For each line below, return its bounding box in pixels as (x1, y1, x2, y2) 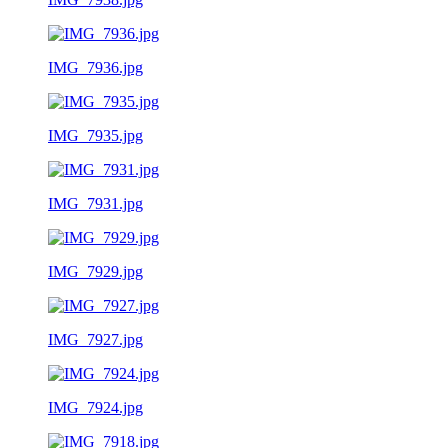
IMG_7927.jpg (48, 330, 143, 348)
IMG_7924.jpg (48, 398, 143, 416)
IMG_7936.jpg (48, 58, 143, 76)
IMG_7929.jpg (48, 262, 143, 280)
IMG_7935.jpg (48, 126, 143, 144)
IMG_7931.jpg (48, 194, 143, 212)
